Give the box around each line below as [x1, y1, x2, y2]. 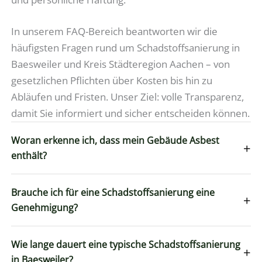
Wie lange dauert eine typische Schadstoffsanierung [11, 237, 241, 251]
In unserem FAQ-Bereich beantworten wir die [11, 24, 218, 38]
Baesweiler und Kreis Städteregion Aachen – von [11, 57, 230, 71]
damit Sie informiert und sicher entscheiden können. [11, 106, 250, 120]
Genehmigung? [11, 201, 78, 214]
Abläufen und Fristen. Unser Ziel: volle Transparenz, [11, 89, 244, 104]
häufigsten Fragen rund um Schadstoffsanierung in [11, 40, 240, 54]
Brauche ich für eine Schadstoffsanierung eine [11, 185, 215, 199]
